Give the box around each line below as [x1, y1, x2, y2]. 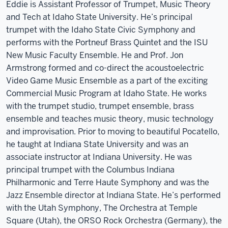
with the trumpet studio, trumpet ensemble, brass [6, 101, 194, 111]
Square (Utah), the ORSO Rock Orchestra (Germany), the [6, 215, 222, 226]
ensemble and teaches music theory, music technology [6, 113, 214, 124]
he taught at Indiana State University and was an [6, 139, 188, 150]
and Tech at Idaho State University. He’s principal [6, 12, 192, 22]
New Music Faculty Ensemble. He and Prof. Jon [6, 50, 183, 61]
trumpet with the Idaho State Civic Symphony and [6, 24, 195, 35]
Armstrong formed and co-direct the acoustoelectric [6, 63, 204, 73]
